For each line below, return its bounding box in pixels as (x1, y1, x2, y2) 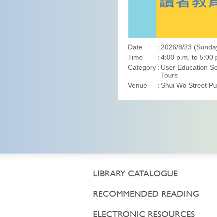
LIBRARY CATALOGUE (93, 170, 178, 178)
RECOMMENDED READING (93, 190, 199, 199)
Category (128, 63, 156, 71)
